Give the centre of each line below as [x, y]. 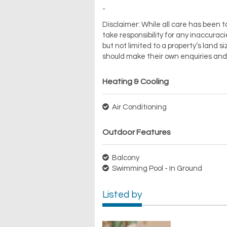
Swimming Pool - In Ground [156, 169]
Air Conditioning [139, 107]
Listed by [122, 195]
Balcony [125, 158]
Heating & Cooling [136, 82]
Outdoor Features [137, 133]
